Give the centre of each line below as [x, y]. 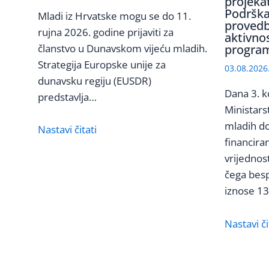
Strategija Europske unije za [101, 65]
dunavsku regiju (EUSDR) [94, 81]
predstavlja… [67, 97]
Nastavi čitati [67, 130]
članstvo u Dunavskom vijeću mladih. [122, 49]
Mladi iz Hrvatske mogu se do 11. [114, 16]
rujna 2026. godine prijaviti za [105, 32]
